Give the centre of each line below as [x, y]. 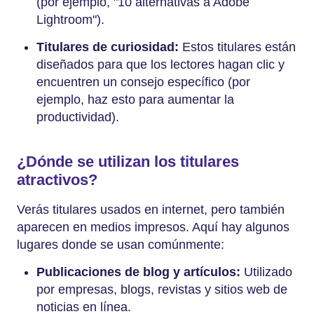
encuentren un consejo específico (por [143, 82]
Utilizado [268, 272]
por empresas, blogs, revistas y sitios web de [162, 290]
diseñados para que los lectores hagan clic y [161, 64]
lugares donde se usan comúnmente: [121, 245]
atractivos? [59, 179]
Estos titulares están [239, 47]
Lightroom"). [72, 19]
